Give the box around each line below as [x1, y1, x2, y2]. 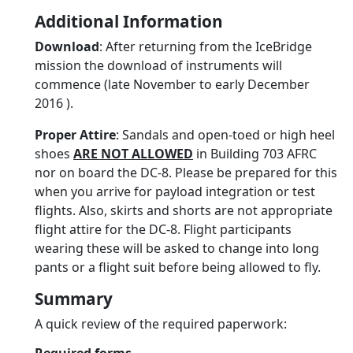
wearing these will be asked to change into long [35, 240, 319, 257]
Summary [35, 288, 113, 310]
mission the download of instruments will [35, 57, 282, 74]
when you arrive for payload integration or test [35, 183, 315, 200]
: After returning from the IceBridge [99, 38, 312, 55]
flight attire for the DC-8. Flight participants [35, 221, 292, 238]
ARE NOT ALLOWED [73, 145, 193, 162]
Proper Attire [35, 126, 116, 143]
